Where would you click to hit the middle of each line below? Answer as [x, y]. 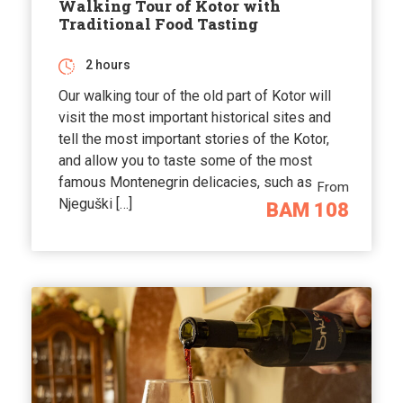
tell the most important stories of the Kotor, [194, 139]
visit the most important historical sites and [195, 118]
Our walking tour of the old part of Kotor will [195, 96]
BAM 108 [308, 210]
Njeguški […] [95, 204]
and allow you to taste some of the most [185, 161]
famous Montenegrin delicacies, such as [185, 183]
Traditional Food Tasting [158, 24]
